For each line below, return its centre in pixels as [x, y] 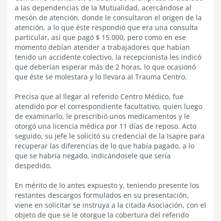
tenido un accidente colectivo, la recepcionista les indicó [108, 57]
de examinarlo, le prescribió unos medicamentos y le [102, 116]
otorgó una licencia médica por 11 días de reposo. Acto [106, 126]
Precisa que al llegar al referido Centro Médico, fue [99, 96]
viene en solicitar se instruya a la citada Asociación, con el [110, 205]
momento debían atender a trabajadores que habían [102, 47]
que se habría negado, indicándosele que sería [93, 156]
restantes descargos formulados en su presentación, [102, 195]
